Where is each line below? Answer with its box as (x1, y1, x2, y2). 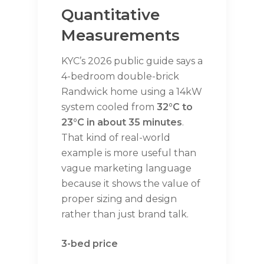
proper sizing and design (61, 193, 177, 205)
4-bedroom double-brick (61, 71, 179, 82)
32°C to (157, 101, 193, 113)
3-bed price (61, 238, 118, 250)
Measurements (61, 26, 180, 45)
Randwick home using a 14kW (61, 86, 202, 98)
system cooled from (61, 101, 157, 113)
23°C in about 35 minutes (61, 117, 182, 128)
